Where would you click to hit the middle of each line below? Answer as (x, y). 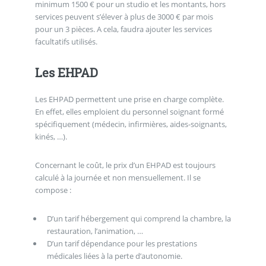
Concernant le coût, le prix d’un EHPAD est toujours (125, 165)
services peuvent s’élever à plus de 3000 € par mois (124, 16)
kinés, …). (51, 137)
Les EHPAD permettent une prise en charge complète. (129, 99)
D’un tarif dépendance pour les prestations (122, 243)
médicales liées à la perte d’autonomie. (114, 256)
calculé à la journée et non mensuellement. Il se (118, 178)
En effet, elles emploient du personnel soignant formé (129, 112)
